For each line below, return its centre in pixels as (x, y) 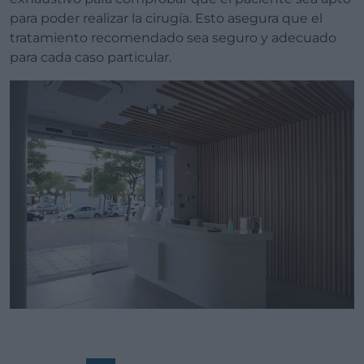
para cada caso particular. (91, 57)
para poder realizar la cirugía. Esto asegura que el (166, 18)
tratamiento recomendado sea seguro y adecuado (173, 37)
